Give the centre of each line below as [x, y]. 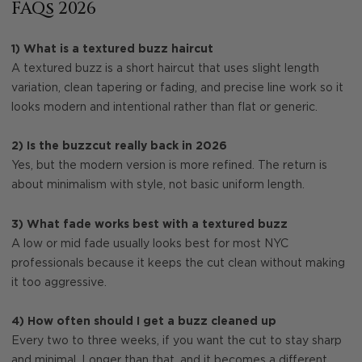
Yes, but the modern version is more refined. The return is [169, 166]
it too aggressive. [59, 282]
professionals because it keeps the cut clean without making [178, 263]
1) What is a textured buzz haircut [112, 49]
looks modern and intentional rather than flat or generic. [164, 107]
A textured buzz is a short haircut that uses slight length [165, 68]
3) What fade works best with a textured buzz [149, 224]
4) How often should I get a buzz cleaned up [144, 322]
